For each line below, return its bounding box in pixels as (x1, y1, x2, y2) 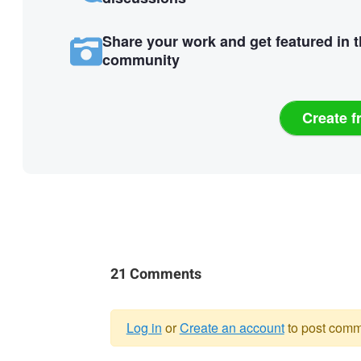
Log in (126, 317, 162, 337)
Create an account (179, 317, 284, 337)
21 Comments (110, 263, 201, 285)
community (102, 48, 180, 70)
